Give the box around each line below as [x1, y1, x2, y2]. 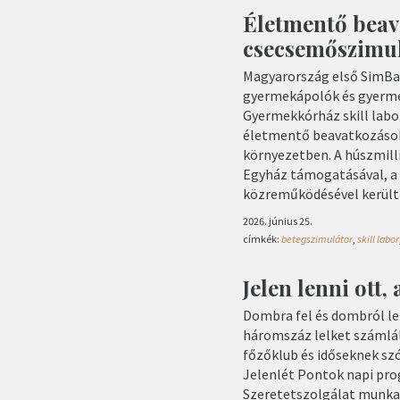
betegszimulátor [281, 232, 353, 246]
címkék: [243, 232, 281, 246]
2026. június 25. [243, 213, 312, 228]
